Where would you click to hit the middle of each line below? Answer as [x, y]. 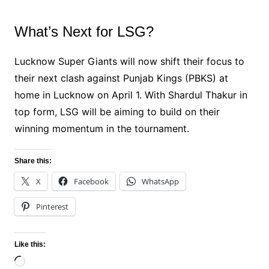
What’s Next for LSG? [84, 32]
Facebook [91, 182]
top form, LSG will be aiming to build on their [117, 112]
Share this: [33, 161]
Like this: [30, 245]
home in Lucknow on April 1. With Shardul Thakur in [131, 95]
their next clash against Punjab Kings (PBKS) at [121, 78]
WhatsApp [160, 182]
